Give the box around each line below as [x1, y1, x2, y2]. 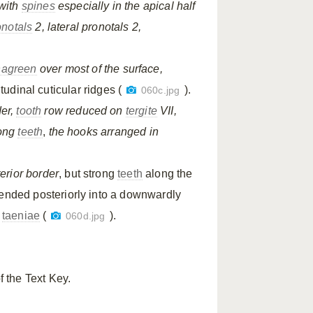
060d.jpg [66, 211, 105, 221]
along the [142, 168, 193, 180]
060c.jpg [140, 85, 180, 96]
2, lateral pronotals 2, [35, 21, 142, 33]
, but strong [59, 168, 118, 180]
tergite [125, 105, 157, 117]
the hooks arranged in [45, 126, 159, 138]
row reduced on [44, 105, 126, 117]
